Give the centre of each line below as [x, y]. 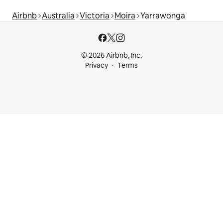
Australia [58, 16]
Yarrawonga [163, 16]
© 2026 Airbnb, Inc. [111, 56]
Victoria [95, 16]
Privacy [97, 65]
